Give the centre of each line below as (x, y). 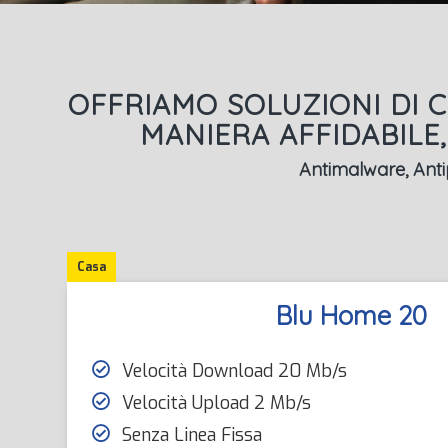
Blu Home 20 (351, 315)
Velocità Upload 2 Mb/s (216, 403)
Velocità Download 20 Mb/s (234, 371)
